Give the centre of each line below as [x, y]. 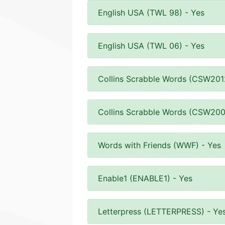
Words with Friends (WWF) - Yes [159, 145]
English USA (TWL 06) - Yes [151, 46]
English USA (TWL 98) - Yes [151, 13]
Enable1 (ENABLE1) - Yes [145, 178]
